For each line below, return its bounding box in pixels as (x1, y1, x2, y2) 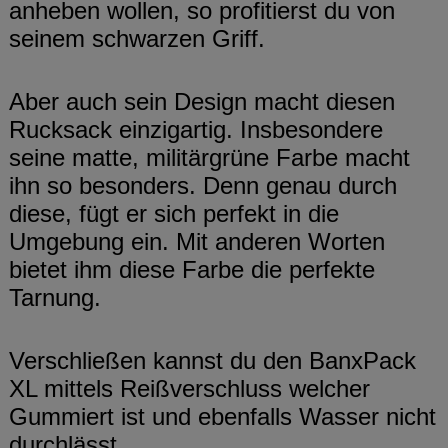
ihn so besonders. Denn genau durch (9, 172, 397, 200)
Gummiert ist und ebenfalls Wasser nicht (9, 403, 436, 431)
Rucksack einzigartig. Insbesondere (9, 116, 383, 144)
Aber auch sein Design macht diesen (9, 88, 395, 116)
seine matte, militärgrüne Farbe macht (9, 144, 410, 172)
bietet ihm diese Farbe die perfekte (9, 256, 375, 284)
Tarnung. (9, 284, 101, 312)
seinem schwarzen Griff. (9, 24, 265, 52)
